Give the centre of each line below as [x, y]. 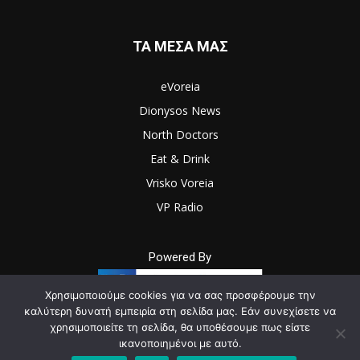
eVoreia [180, 86]
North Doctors [180, 134]
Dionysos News [180, 110]
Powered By [180, 257]
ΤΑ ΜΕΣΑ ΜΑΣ [180, 46]
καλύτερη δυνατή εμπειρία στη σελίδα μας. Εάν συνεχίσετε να [180, 311]
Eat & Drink [180, 158]
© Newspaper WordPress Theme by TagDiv [180, 343]
